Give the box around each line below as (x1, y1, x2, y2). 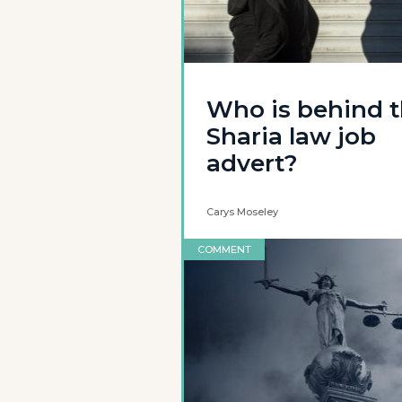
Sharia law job (206, 122, 376, 151)
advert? (206, 149, 298, 178)
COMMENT (197, 243, 251, 256)
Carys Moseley (206, 205, 278, 218)
